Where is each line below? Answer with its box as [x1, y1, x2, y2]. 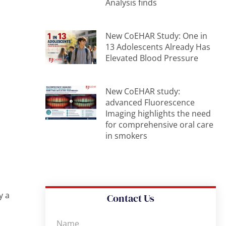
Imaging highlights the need [105, 107, 211, 119]
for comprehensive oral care [105, 119, 214, 130]
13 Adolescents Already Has [105, 41, 211, 52]
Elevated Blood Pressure [105, 52, 199, 64]
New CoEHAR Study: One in [105, 30, 208, 41]
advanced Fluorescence [105, 96, 195, 108]
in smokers [105, 130, 148, 141]
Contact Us [106, 191, 154, 205]
